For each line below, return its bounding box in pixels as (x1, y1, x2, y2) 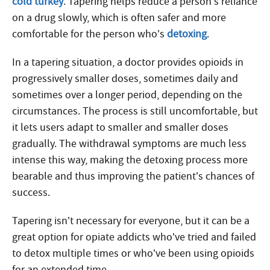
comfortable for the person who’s (12, 27, 167, 41)
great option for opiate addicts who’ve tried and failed (12, 230, 256, 244)
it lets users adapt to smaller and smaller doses (12, 120, 228, 134)
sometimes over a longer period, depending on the (12, 87, 242, 102)
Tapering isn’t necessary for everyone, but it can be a (12, 213, 250, 228)
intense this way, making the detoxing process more (12, 152, 248, 167)
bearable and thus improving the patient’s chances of (12, 169, 254, 183)
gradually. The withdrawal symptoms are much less (12, 136, 246, 151)
